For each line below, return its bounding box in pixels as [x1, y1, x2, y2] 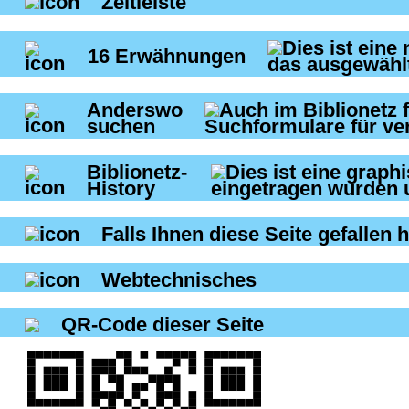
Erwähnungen [114, 44, 246, 68]
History [87, 176, 161, 200]
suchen [87, 114, 155, 138]
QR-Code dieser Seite [61, 313, 264, 337]
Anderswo [87, 98, 183, 121]
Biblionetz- [87, 160, 187, 184]
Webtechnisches [101, 267, 257, 291]
